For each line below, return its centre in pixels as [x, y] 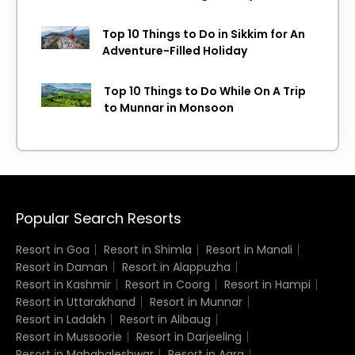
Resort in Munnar [196, 302]
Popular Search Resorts [99, 218]
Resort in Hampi [267, 284]
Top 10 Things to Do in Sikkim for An [203, 34]
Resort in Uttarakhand [76, 302]
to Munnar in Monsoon [168, 107]
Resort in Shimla [148, 249]
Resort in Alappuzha [176, 267]
